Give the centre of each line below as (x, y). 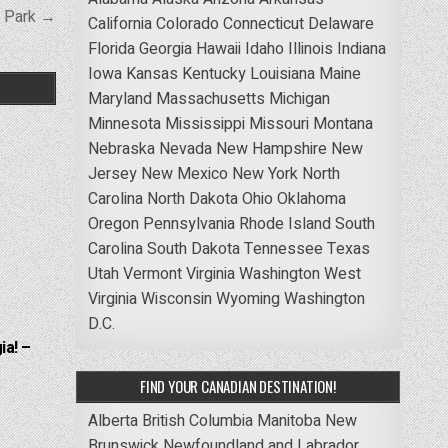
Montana (342, 123)
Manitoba (288, 420)
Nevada (185, 148)
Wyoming (247, 298)
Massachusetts (210, 98)
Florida (111, 48)
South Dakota (193, 248)
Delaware (340, 23)
